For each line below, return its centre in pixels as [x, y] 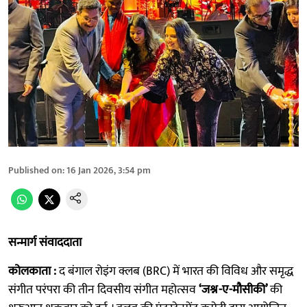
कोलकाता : [34, 271]
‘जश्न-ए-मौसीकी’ [234, 290]
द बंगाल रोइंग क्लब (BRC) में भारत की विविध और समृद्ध [176, 271]
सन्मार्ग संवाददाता [45, 242]
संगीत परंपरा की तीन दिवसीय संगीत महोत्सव [103, 290]
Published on [35, 170]
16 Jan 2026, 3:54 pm [109, 170]
